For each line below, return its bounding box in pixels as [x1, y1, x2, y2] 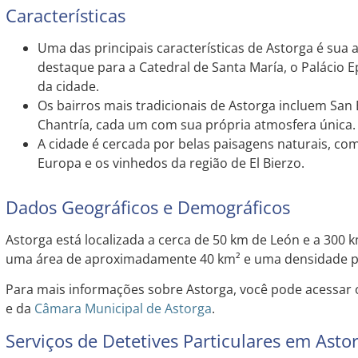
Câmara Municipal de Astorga [34, 300, 212, 318]
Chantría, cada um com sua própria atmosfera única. [37, 115, 356, 133]
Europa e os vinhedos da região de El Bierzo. [37, 153, 304, 172]
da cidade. [37, 77, 99, 95]
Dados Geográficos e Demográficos [5, 194, 290, 219]
